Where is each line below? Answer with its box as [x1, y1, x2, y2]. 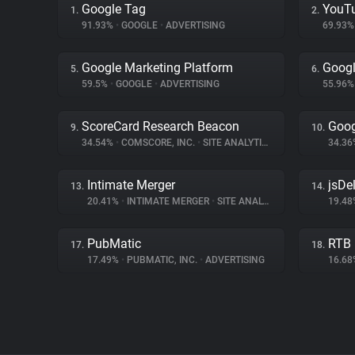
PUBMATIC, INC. [124, 254, 200, 265]
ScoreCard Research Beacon [82, 119, 239, 134]
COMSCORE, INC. [119, 137, 197, 148]
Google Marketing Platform [82, 60, 233, 75]
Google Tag [82, 2, 146, 17]
